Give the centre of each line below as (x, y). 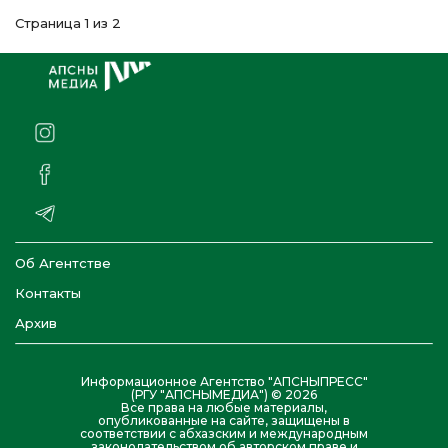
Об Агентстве (63, 263)
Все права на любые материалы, (224, 408)
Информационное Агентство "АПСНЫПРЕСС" (224, 382)
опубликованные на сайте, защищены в (224, 421)
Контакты (48, 293)
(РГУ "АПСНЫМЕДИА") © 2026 (224, 395)
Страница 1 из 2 (68, 23)
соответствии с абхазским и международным (224, 434)
